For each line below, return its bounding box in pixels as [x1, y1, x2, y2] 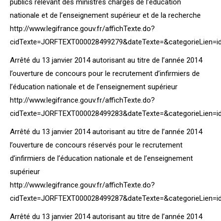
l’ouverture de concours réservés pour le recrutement [10, 141, 183, 149]
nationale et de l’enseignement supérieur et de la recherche [10, 11, 201, 20]
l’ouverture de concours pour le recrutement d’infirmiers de [10, 69, 200, 78]
